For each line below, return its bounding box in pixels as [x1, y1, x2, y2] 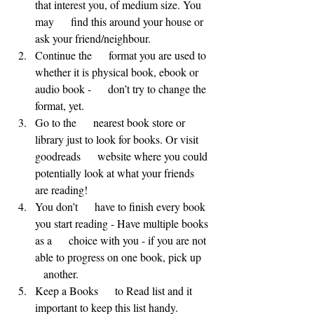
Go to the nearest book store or [35, 115, 188, 130]
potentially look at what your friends [35, 165, 197, 181]
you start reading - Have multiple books [35, 216, 211, 231]
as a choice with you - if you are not [35, 233, 209, 248]
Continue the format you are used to [35, 48, 209, 63]
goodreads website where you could [35, 149, 210, 164]
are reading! [35, 182, 88, 198]
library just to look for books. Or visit [35, 132, 201, 147]
